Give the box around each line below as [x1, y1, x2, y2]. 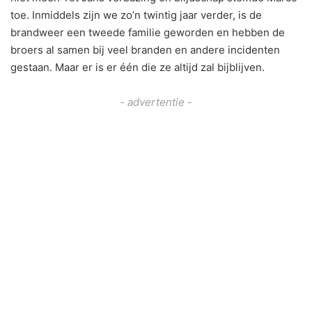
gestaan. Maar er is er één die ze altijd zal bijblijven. [10, 60, 265, 74]
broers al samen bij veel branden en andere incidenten [10, 42, 280, 56]
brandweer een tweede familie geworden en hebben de [10, 25, 285, 39]
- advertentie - [120, 95, 192, 109]
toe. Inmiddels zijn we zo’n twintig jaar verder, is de [10, 8, 262, 22]
